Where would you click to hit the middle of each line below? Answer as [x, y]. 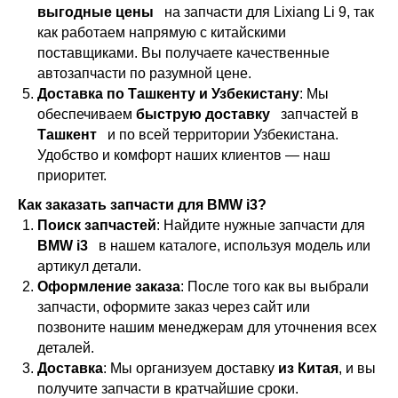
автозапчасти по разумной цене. [144, 74]
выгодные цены [97, 12]
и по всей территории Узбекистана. [219, 135]
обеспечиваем [87, 115]
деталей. [66, 348]
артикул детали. [89, 267]
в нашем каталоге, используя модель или [231, 246]
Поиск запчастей [97, 226]
